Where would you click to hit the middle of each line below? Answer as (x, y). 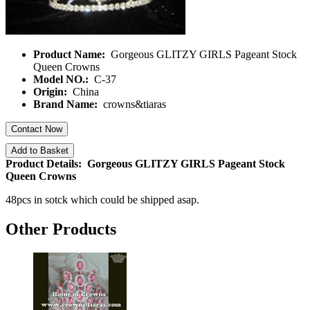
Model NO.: (62, 79)
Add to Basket (40, 151)
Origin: (52, 92)
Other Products (61, 229)
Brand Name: (67, 104)
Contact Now (37, 129)
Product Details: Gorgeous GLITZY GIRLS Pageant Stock (145, 164)
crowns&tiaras (133, 104)
